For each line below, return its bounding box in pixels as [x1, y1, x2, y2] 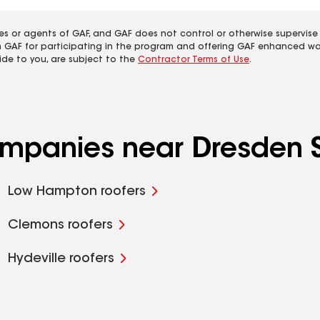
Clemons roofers [7, 219, 113, 232]
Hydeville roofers [7, 253, 114, 266]
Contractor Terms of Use [138, 56, 249, 64]
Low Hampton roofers [7, 186, 146, 199]
